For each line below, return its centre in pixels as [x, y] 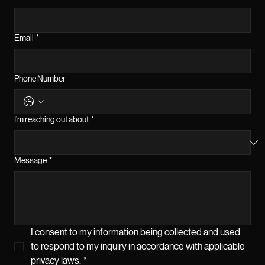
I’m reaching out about [51, 119]
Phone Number [40, 78]
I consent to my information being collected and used [135, 232]
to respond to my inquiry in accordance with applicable [138, 246]
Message [30, 160]
